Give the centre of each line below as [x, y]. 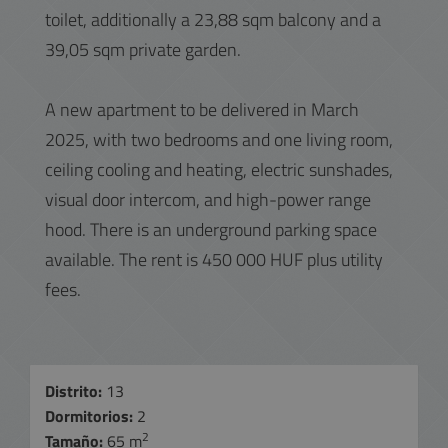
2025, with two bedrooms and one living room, [219, 139]
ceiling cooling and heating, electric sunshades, [219, 169]
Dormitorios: [91, 416]
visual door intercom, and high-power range [208, 199]
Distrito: [73, 391]
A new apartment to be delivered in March [202, 109]
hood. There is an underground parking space [211, 229]
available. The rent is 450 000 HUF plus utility [214, 259]
